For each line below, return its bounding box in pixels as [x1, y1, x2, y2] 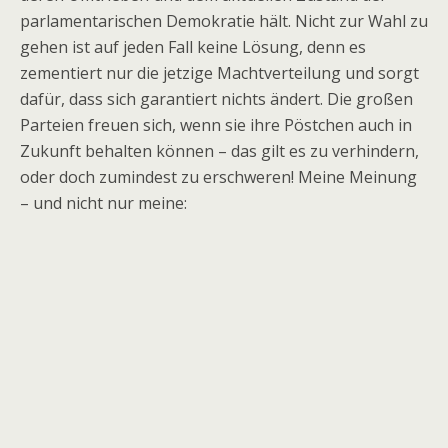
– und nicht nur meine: [20, 192, 187, 214]
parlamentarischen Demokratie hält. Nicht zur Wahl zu [20, 10, 428, 32]
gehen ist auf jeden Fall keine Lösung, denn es [20, 36, 366, 58]
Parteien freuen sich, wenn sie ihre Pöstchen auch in [20, 114, 412, 136]
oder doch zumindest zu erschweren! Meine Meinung [20, 166, 417, 188]
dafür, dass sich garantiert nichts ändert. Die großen [20, 88, 413, 110]
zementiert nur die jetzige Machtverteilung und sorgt [20, 62, 419, 84]
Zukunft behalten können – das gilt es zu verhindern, [20, 140, 419, 162]
